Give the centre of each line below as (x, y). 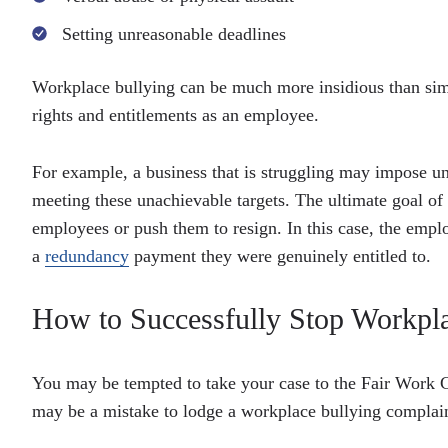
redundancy (87, 256)
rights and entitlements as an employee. (175, 115)
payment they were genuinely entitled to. (280, 256)
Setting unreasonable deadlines (174, 34)
